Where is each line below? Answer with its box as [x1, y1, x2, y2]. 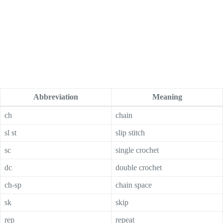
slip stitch [115, 128, 145, 137]
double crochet [115, 163, 162, 172]
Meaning [152, 92, 182, 101]
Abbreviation [33, 92, 78, 101]
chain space [115, 180, 152, 189]
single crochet [115, 145, 159, 154]
